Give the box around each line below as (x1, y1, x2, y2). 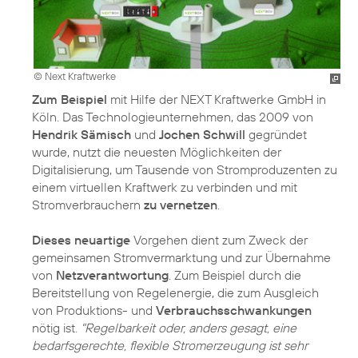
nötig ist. (32, 320, 81, 336)
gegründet (245, 126, 307, 143)
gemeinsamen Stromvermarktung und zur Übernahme (32, 249, 331, 266)
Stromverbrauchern (32, 197, 144, 213)
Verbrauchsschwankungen (156, 302, 312, 319)
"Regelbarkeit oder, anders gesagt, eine (81, 320, 296, 336)
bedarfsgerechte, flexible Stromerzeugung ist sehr (32, 337, 308, 354)
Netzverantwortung (56, 267, 169, 284)
